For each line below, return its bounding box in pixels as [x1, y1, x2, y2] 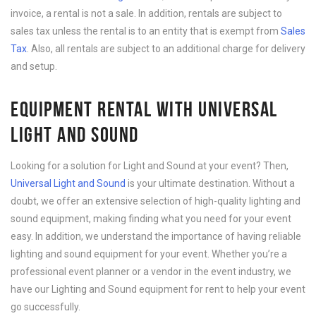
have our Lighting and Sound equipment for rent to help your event [11, 284, 305, 295]
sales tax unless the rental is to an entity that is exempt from [11, 25, 281, 37]
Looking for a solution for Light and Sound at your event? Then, [11, 160, 288, 171]
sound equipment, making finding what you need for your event [11, 213, 291, 224]
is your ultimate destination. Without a [126, 178, 295, 189]
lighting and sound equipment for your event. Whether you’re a [11, 248, 287, 260]
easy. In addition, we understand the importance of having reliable [11, 231, 301, 242]
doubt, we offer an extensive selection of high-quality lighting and [11, 195, 300, 207]
